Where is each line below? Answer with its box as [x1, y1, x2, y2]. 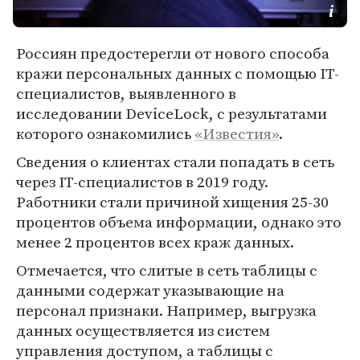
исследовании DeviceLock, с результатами [16, 103, 327, 124]
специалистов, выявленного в [16, 83, 236, 104]
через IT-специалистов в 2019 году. [16, 171, 268, 192]
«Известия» [194, 123, 279, 144]
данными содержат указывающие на [16, 280, 284, 301]
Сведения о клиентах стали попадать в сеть [16, 151, 334, 172]
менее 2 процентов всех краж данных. [16, 231, 294, 252]
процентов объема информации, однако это [16, 211, 342, 232]
